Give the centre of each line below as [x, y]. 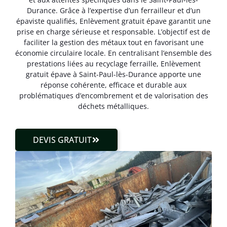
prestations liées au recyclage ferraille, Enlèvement [113, 63]
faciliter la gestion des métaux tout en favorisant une [113, 42]
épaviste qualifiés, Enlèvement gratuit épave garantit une [113, 21]
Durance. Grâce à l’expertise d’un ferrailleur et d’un [113, 10]
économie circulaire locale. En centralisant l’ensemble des [113, 53]
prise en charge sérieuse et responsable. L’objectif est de [113, 31]
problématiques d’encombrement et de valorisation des [113, 95]
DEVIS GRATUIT [62, 140]
